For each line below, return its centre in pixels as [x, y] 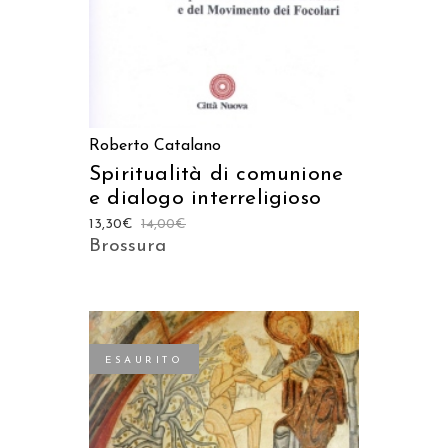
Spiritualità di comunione [216, 174]
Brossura [127, 246]
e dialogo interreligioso [205, 198]
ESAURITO [144, 360]
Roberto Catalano [155, 145]
